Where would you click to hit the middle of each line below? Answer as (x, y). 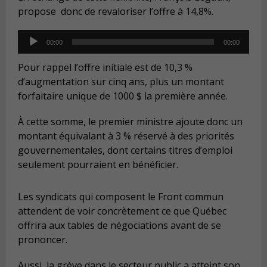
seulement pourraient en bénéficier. (98, 165)
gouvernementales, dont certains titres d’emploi (125, 150)
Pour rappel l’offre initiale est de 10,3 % (105, 67)
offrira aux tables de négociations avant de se (119, 226)
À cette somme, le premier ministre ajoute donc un (130, 122)
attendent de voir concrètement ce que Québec (122, 211)
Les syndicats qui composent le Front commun (121, 197)
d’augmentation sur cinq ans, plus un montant (121, 81)
